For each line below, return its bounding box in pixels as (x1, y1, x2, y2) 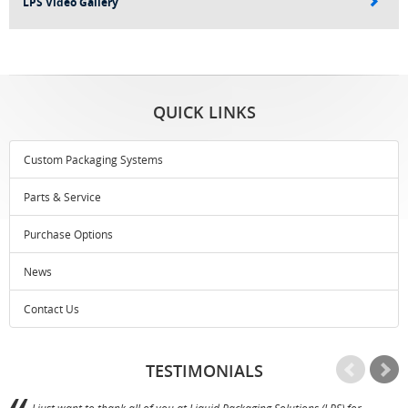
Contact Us (24, 301, 79, 316)
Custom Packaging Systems (24, 152, 163, 167)
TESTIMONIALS (145, 360, 263, 382)
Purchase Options (24, 227, 113, 241)
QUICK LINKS (152, 101, 256, 123)
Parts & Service (24, 189, 101, 204)
